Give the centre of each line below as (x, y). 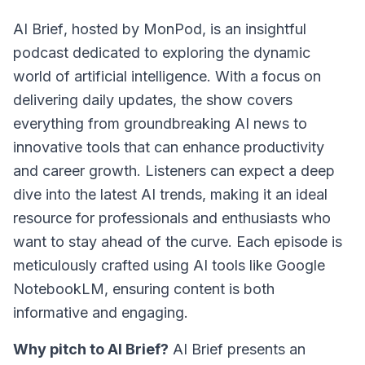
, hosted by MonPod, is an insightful (185, 29)
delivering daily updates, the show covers (153, 100)
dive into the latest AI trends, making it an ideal (170, 194)
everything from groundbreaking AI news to (160, 123)
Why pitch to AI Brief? (91, 349)
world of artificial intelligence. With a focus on (167, 76)
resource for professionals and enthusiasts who (172, 218)
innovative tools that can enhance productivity (169, 147)
